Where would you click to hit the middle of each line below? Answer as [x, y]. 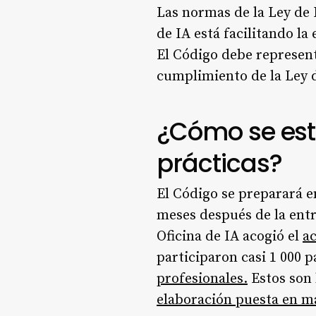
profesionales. [202, 279]
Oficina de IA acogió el [230, 236]
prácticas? [219, 163]
